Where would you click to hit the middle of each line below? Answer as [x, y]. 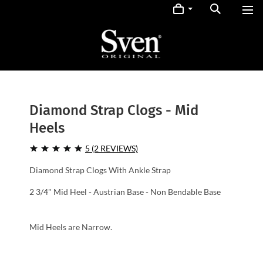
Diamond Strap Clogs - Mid [114, 110]
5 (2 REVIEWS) [112, 148]
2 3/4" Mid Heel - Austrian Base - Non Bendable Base [125, 192]
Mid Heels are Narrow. [71, 227]
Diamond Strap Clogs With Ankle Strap [100, 170]
